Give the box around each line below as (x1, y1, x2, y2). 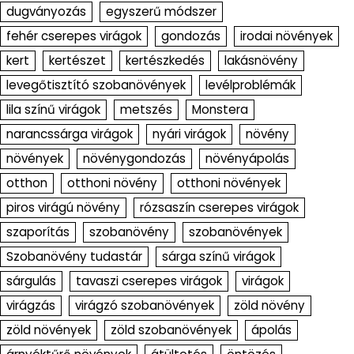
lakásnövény (224, 51, 298, 69)
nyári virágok (153, 125, 226, 142)
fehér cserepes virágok (6, 27, 141, 44)
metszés (120, 100, 172, 118)
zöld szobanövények (111, 321, 232, 338)
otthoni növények (177, 174, 281, 191)
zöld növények (6, 321, 91, 338)
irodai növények (240, 27, 333, 44)
